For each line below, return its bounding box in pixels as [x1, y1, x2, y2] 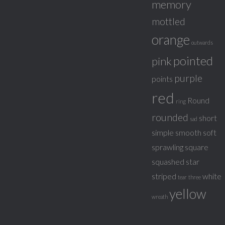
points [152, 74, 173, 83]
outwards [191, 39, 213, 46]
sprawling [152, 142, 183, 152]
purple [174, 72, 202, 84]
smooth [175, 128, 201, 137]
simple [152, 128, 174, 137]
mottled [152, 16, 185, 27]
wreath [152, 193, 168, 200]
